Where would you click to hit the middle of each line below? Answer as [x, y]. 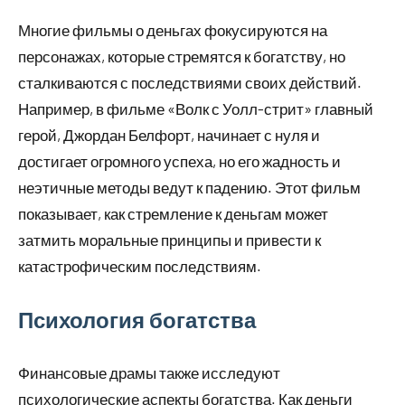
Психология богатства [137, 319]
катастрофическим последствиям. [140, 265]
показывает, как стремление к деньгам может [173, 213]
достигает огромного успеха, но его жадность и [179, 160]
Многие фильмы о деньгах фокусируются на [173, 29]
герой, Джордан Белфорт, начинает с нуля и [169, 134]
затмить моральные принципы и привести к [170, 239]
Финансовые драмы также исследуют [149, 372]
